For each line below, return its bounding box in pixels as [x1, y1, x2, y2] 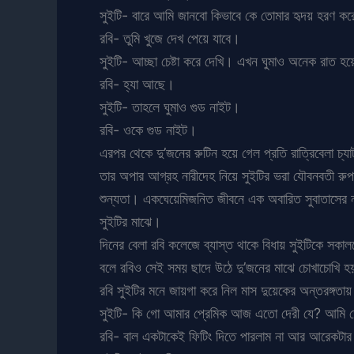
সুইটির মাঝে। [100, 213, 161, 230]
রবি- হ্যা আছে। [100, 75, 175, 92]
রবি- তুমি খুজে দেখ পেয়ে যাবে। [100, 29, 240, 47]
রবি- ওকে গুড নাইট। [100, 121, 197, 138]
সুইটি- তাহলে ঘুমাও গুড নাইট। [100, 98, 240, 115]
